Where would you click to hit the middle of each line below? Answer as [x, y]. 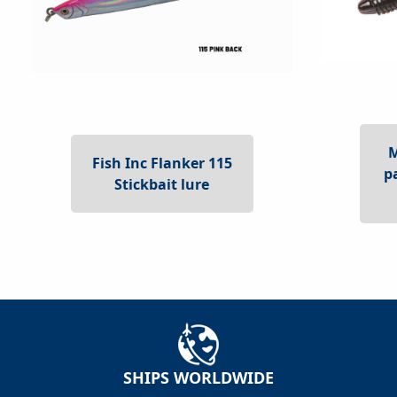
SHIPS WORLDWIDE [198, 378]
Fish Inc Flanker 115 [162, 163]
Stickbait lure [162, 185]
